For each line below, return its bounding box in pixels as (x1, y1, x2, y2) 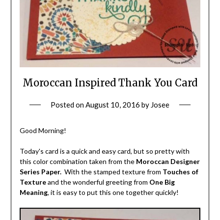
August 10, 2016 (85, 100, 140, 109)
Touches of (162, 167, 198, 176)
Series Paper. (19, 167, 64, 176)
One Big (149, 177, 175, 186)
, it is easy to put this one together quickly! (47, 188, 179, 196)
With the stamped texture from (64, 167, 163, 176)
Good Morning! (19, 126, 66, 135)
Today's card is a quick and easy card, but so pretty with (19, 146, 190, 155)
